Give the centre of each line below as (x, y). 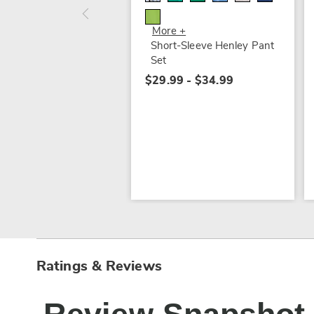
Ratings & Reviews (99, 267)
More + (169, 32)
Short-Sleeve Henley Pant (212, 46)
